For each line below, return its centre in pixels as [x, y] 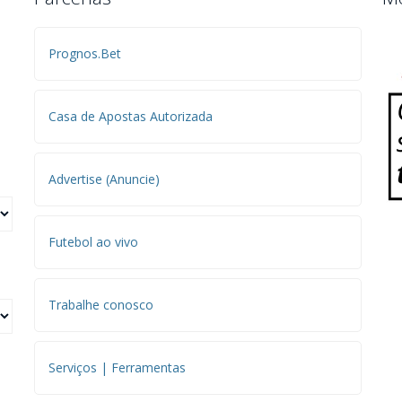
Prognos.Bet [84, 54]
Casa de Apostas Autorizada [130, 117]
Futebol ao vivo [93, 242]
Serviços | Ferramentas [117, 368]
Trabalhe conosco [100, 305]
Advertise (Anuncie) [104, 179]
